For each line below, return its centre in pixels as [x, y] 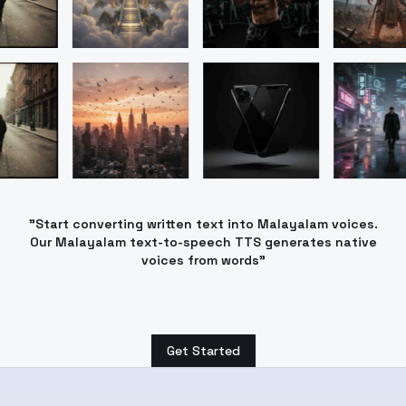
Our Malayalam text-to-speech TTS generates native [203, 242]
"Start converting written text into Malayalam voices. [203, 224]
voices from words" [203, 260]
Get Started [203, 351]
